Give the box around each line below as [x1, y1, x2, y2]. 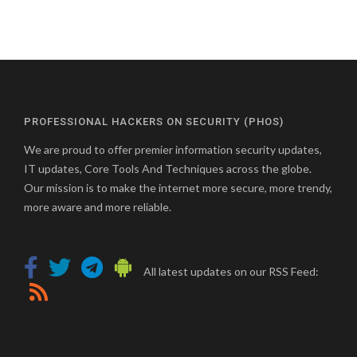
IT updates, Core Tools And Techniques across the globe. [24, 162, 312, 175]
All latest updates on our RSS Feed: [141, 265, 319, 278]
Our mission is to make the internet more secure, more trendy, [24, 181, 332, 194]
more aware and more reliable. [24, 200, 171, 214]
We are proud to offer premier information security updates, [24, 143, 322, 156]
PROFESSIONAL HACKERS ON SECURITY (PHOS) [24, 116, 284, 127]
